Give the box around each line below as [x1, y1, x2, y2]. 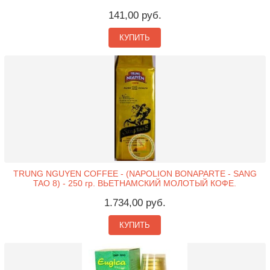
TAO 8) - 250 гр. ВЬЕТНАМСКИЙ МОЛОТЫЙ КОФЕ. [33, 178, 237, 188]
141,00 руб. [108, 10, 162, 21]
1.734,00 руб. [104, 197, 166, 209]
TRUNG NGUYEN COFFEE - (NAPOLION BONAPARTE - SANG [13, 169, 257, 178]
